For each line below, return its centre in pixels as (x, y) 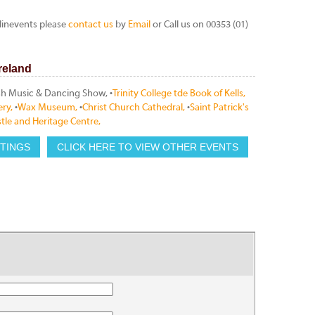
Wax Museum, (49, 108)
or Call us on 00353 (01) (199, 25)
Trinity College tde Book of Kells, (179, 94)
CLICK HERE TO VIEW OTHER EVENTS (148, 147)
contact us (91, 25)
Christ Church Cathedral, (135, 108)
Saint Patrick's (219, 108)
